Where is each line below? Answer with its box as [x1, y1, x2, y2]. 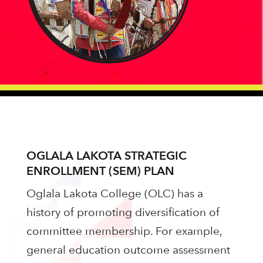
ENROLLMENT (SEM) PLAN [26, 164, 174, 178]
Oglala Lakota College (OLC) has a [26, 187, 203, 201]
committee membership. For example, [26, 224, 222, 238]
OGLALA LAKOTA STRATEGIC [26, 149, 187, 163]
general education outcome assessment [26, 243, 230, 257]
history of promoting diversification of [26, 205, 220, 220]
